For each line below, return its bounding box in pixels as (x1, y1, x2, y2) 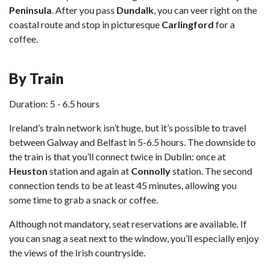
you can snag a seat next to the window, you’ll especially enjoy (9, 232, 259, 244)
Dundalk (116, 4, 154, 16)
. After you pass (52, 4, 116, 16)
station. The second (171, 165, 252, 177)
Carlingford (162, 19, 214, 30)
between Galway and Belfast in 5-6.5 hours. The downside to (9, 136, 256, 148)
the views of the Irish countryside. (9, 247, 145, 258)
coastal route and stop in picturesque (9, 19, 162, 30)
